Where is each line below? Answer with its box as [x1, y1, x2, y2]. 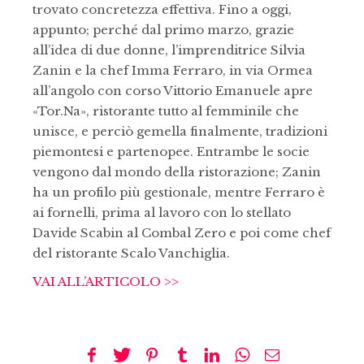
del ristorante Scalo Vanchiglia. [32, 245, 230, 261]
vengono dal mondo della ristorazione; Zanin [32, 163, 321, 180]
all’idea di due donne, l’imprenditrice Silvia [32, 41, 305, 58]
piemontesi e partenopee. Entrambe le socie [32, 143, 310, 159]
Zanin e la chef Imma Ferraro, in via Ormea [32, 62, 313, 78]
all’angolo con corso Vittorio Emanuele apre [32, 82, 313, 98]
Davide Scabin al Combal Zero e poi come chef [32, 224, 331, 240]
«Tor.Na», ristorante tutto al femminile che [32, 102, 299, 119]
